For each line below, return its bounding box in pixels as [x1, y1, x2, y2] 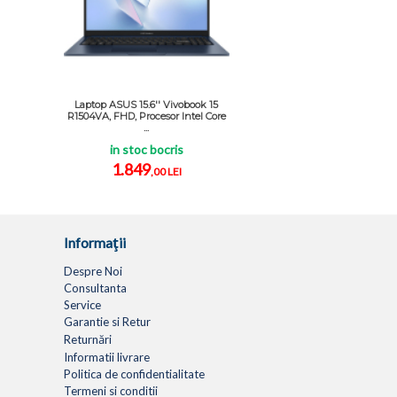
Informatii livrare [64, 349, 150, 364]
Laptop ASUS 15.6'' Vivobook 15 [74, 97, 219, 111]
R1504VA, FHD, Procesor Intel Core [66, 109, 226, 122]
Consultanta [64, 280, 127, 295]
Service [64, 297, 101, 312]
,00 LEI [150, 164, 182, 178]
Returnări [64, 331, 112, 346]
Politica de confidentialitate [64, 366, 205, 381]
